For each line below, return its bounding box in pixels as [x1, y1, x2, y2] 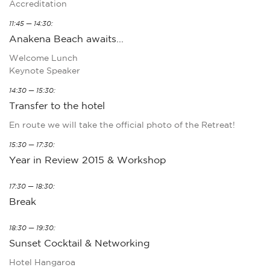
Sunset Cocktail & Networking [9, 237, 150, 249]
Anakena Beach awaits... [9, 33, 124, 45]
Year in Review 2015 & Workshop [9, 154, 166, 166]
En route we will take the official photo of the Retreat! [9, 120, 235, 130]
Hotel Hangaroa [9, 257, 75, 268]
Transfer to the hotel [9, 100, 105, 111]
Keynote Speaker [9, 66, 80, 76]
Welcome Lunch [9, 53, 78, 63]
